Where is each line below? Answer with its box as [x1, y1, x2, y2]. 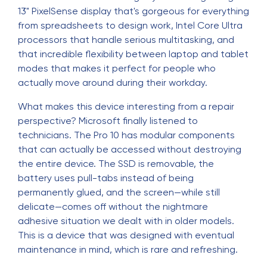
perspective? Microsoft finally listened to [18, 115, 198, 126]
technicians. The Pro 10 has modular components [18, 129, 235, 141]
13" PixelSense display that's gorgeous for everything [18, 5, 249, 17]
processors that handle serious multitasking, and [18, 34, 234, 45]
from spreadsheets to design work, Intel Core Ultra [18, 20, 243, 31]
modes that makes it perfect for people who [18, 63, 216, 74]
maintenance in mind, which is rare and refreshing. [18, 244, 238, 255]
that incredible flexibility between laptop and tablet [18, 48, 249, 60]
